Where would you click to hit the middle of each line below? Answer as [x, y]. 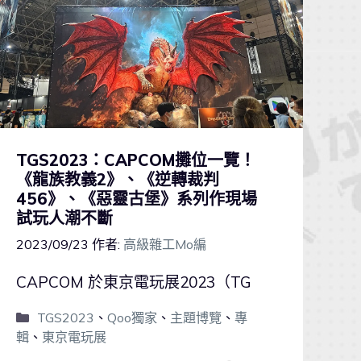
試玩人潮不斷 [64, 218]
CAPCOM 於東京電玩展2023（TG [133, 282]
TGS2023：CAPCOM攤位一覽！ [135, 160]
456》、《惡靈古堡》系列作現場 [136, 198]
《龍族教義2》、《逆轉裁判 [117, 179]
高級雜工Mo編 [164, 244]
